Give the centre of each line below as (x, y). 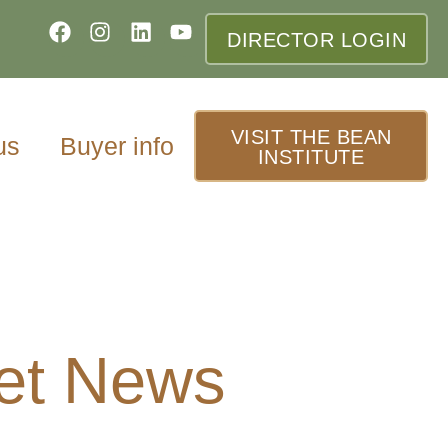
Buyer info (117, 145)
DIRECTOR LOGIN (316, 40)
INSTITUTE (311, 156)
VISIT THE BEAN (311, 136)
